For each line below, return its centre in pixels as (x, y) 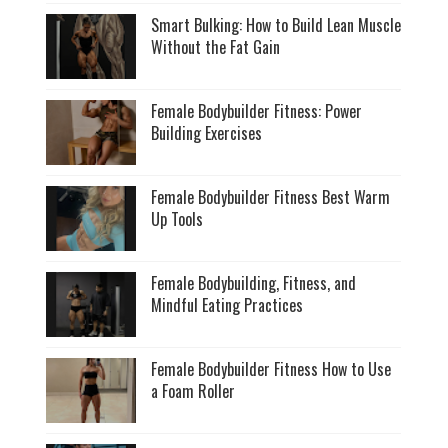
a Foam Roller (193, 391)
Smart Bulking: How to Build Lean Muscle (276, 25)
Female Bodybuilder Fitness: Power (257, 111)
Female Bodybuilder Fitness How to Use (271, 369)
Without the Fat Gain (216, 47)
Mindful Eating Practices (227, 305)
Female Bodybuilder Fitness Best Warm (271, 197)
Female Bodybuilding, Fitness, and (254, 283)
